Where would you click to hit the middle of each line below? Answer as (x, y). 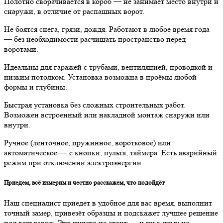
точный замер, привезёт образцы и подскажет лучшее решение (111, 213)
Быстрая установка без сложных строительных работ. (95, 105)
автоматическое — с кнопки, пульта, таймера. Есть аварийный (111, 153)
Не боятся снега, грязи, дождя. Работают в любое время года (107, 29)
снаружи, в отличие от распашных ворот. (74, 11)
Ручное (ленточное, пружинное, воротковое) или (87, 143)
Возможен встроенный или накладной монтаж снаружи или (107, 115)
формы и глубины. (36, 87)
